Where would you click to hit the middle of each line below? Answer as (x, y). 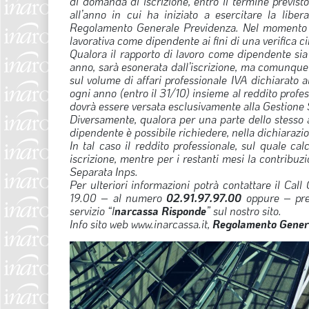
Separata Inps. (104, 171)
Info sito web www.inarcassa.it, (141, 223)
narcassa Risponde (160, 210)
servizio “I (92, 210)
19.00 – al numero (118, 197)
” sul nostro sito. (244, 210)
